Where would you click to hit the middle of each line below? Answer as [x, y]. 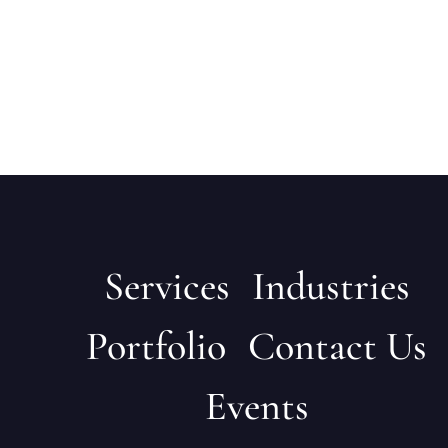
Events [256, 405]
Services [166, 285]
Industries [330, 285]
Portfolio [156, 345]
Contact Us [338, 345]
